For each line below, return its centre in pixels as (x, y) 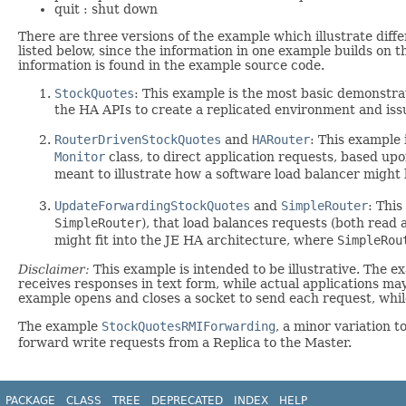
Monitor (80, 157)
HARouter (281, 140)
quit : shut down (106, 10)
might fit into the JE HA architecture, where (196, 241)
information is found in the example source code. (171, 66)
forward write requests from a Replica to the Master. (185, 343)
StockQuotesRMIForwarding (188, 327)
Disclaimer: (54, 270)
